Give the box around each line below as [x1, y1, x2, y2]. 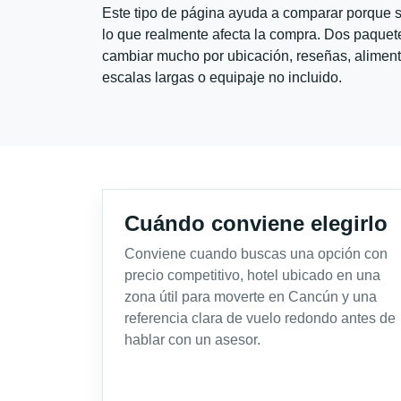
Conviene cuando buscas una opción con [124, 246, 388, 262]
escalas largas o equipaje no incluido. [102, 70, 342, 86]
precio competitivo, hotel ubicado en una [124, 268, 380, 284]
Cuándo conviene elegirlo [124, 211, 388, 236]
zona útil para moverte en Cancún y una [124, 289, 377, 305]
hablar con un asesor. [124, 332, 260, 348]
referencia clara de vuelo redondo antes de [124, 311, 396, 327]
